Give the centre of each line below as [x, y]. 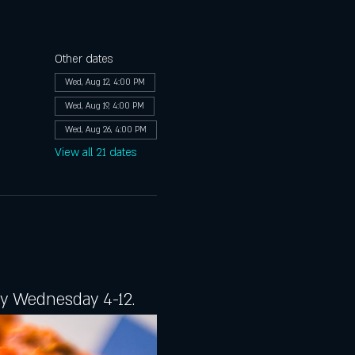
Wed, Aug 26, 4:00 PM [105, 130]
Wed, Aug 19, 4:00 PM [104, 106]
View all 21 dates [95, 152]
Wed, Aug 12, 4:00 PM [105, 82]
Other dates [83, 59]
